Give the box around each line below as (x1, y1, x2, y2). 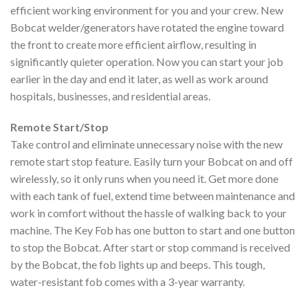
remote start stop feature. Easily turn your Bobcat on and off (10, 155, 293, 168)
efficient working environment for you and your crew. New (10, 3, 283, 16)
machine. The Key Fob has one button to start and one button (10, 223, 295, 237)
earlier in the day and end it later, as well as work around (10, 71, 268, 85)
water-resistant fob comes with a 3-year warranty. (10, 275, 245, 289)
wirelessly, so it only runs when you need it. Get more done (10, 172, 278, 186)
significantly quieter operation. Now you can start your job (10, 54, 283, 68)
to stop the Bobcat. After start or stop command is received (10, 241, 290, 254)
